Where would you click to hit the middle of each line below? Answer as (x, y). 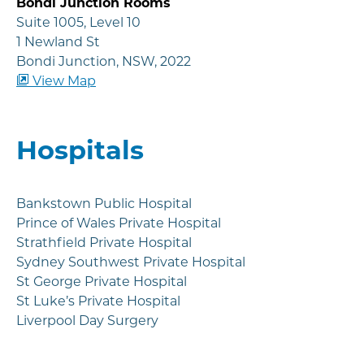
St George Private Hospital (102, 282)
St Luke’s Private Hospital (98, 301)
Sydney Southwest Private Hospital (131, 262)
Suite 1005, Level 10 (78, 23)
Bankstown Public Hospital (104, 204)
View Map (63, 81)
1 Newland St (58, 42)
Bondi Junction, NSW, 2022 (104, 62)
